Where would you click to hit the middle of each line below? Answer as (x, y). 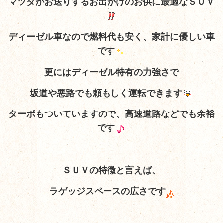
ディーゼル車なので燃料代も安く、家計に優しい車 (111, 37)
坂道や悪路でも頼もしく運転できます (106, 93)
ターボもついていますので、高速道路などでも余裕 (111, 114)
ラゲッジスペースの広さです (108, 191)
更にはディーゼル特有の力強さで (111, 72)
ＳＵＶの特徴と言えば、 (111, 170)
